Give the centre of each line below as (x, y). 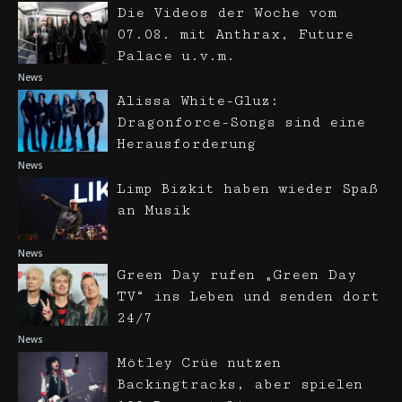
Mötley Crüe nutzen (199, 363)
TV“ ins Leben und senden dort (248, 297)
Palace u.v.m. (176, 56)
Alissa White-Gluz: (198, 101)
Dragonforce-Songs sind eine (241, 122)
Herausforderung (186, 144)
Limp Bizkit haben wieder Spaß (248, 189)
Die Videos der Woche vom (227, 13)
